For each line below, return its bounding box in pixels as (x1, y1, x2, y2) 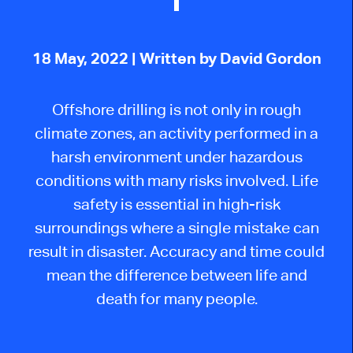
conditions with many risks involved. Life (35, 170, 318, 189)
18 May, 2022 (32, 49, 132, 68)
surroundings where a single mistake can (34, 217, 319, 236)
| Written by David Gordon (131, 49, 321, 68)
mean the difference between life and (46, 265, 307, 284)
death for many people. (95, 288, 258, 307)
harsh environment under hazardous (50, 147, 303, 165)
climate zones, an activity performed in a (35, 123, 318, 142)
